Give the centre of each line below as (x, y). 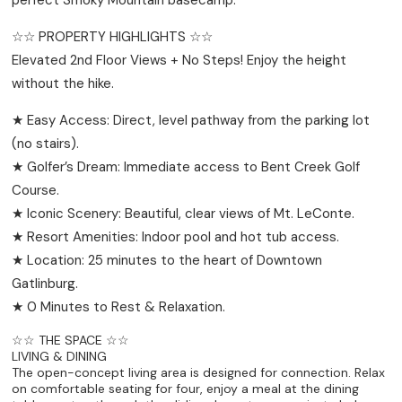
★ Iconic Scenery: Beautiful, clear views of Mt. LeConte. (184, 213)
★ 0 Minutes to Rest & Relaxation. (119, 306)
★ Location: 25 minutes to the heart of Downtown (167, 260)
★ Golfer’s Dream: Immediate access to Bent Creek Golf (186, 166)
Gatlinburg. (45, 283)
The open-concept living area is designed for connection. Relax (199, 372)
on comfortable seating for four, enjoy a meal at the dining (186, 388)
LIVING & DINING (60, 356)
